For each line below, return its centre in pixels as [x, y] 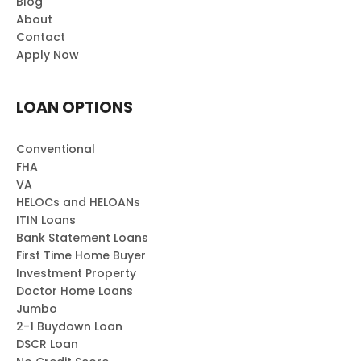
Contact [41, 37]
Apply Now [48, 55]
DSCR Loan [47, 344]
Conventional [56, 149]
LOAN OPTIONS [75, 108]
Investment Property [76, 273]
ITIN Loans [46, 220]
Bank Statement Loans [82, 238]
